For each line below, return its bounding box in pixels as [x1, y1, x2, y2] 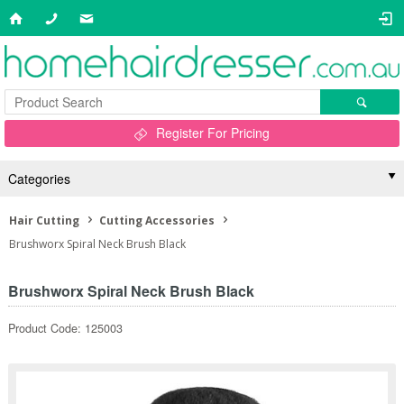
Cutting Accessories [99, 213, 215, 228]
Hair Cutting [9, 213, 79, 228]
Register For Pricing [156, 124, 270, 142]
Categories [7, 170, 70, 188]
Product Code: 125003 [7, 320, 123, 336]
